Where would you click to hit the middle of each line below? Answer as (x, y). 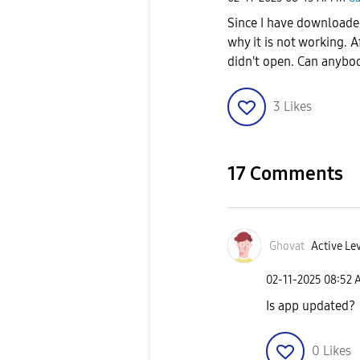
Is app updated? (311, 305)
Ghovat (287, 246)
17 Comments (285, 174)
